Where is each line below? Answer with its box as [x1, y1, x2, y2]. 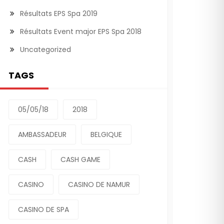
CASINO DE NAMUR [68, 179, 130, 189]
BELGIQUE [90, 129, 122, 139]
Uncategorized [20, 44, 71, 54]
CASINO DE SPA [18, 204, 69, 214]
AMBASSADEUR [18, 129, 66, 139]
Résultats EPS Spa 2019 [20, 8, 97, 18]
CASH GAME [60, 154, 100, 164]
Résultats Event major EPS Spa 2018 [20, 26, 141, 36]
